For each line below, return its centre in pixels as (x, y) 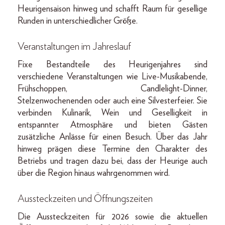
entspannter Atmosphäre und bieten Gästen (113, 125)
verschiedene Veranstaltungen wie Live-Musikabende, (113, 77)
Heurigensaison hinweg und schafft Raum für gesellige (113, 9)
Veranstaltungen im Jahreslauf (74, 46)
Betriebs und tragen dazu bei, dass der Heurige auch (113, 161)
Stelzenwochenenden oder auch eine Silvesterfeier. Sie (113, 101)
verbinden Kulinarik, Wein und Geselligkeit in (113, 113)
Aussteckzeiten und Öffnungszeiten (85, 199)
